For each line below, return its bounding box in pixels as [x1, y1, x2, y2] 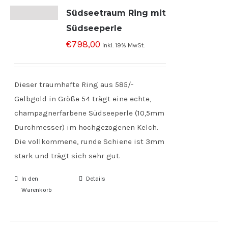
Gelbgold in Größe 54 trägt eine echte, [14, 94, 152, 103]
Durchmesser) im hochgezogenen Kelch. [14, 123, 159, 132]
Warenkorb [21, 186, 52, 193]
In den [21, 175, 39, 182]
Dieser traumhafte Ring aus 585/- [14, 80, 134, 89]
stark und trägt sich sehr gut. [14, 151, 121, 160]
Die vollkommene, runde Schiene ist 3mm [14, 137, 165, 146]
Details [85, 175, 105, 182]
